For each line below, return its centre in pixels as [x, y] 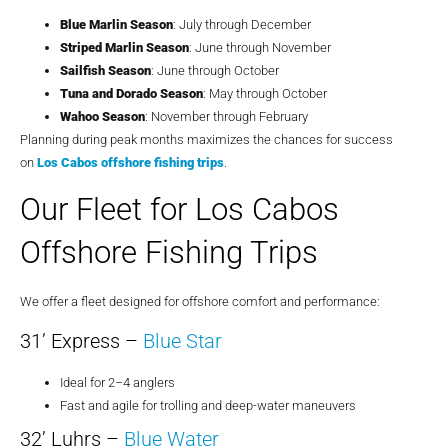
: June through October [215, 70]
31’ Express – [81, 341]
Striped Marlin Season [124, 47]
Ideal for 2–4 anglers [117, 383]
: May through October [265, 93]
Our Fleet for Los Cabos [179, 210]
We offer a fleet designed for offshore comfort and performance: [200, 302]
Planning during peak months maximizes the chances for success [206, 139]
